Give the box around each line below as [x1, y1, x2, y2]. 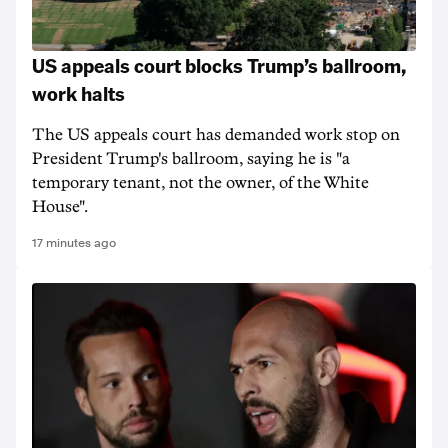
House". [32, 199, 88, 215]
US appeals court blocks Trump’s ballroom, [32, 52, 406, 78]
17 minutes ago [32, 236, 116, 250]
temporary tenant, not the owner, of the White [32, 175, 369, 191]
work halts [32, 80, 125, 106]
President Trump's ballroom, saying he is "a [32, 151, 350, 167]
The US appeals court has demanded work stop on [32, 127, 400, 143]
